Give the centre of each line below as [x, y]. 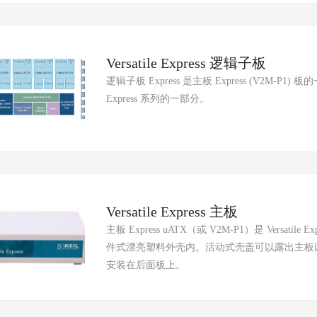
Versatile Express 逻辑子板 [186, 63]
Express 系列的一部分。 [158, 98]
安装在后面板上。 [147, 265]
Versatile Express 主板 [172, 212]
